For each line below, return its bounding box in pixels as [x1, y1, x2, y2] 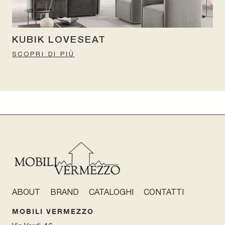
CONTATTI [144, 187, 184, 197]
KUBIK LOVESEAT [12, 35, 106, 45]
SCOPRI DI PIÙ [12, 50, 75, 58]
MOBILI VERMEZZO [12, 207, 94, 216]
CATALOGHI [89, 187, 134, 197]
